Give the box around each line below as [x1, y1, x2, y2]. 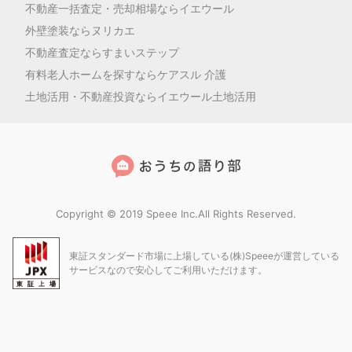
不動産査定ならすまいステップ [25, 45, 179, 59]
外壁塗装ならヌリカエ [25, 23, 135, 37]
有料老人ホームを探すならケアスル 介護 [25, 67, 226, 81]
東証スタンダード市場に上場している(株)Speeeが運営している [69, 249, 339, 262]
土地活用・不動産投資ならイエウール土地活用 [25, 89, 256, 103]
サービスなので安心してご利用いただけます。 [69, 263, 267, 276]
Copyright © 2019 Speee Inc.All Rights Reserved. [56, 207, 296, 220]
